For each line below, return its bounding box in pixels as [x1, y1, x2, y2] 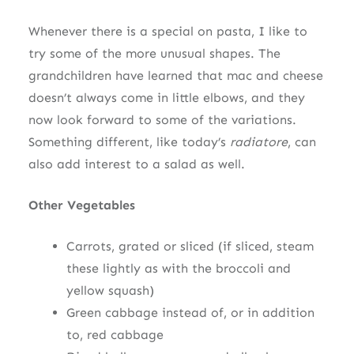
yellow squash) [66, 282, 154, 298]
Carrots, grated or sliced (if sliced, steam [66, 238, 314, 254]
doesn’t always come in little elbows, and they [28, 89, 305, 105]
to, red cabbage [66, 326, 164, 342]
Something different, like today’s [28, 134, 230, 149]
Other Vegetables [28, 197, 135, 213]
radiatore [229, 134, 288, 149]
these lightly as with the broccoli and [66, 260, 291, 276]
